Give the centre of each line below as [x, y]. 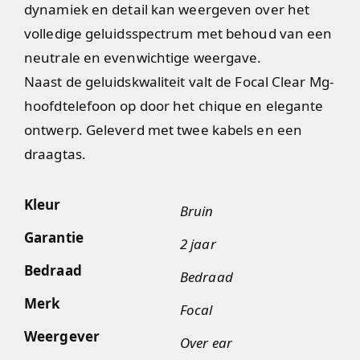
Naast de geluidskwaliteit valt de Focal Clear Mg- [179, 82]
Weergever [62, 336]
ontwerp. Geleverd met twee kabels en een [164, 130]
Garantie [54, 237]
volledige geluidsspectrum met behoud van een [178, 34]
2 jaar [198, 243]
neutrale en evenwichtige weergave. [143, 58]
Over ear [206, 342]
